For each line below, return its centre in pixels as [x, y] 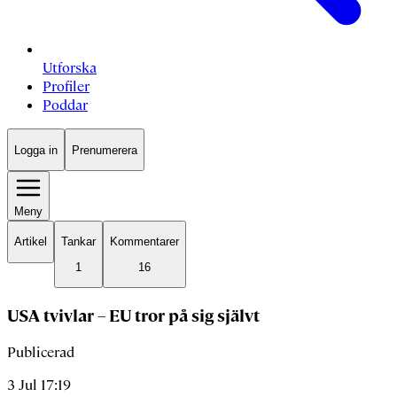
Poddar [65, 105]
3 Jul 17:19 [39, 385]
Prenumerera [105, 150]
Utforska [70, 68]
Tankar [78, 242]
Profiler [66, 87]
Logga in [36, 150]
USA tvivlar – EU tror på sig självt [133, 315]
